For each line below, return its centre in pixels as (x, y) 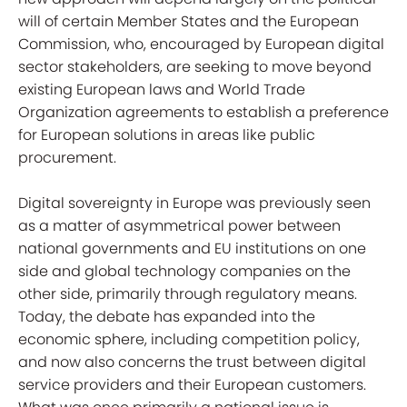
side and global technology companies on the (184, 271)
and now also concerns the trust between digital (192, 362)
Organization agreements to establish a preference (203, 112)
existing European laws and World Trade (162, 89)
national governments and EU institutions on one (192, 248)
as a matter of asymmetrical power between (179, 226)
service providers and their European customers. (192, 385)
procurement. (67, 158)
